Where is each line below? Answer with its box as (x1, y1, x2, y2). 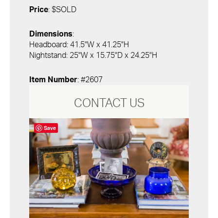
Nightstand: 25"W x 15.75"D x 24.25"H (29, 52, 157, 59)
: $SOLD (48, 6, 76, 14)
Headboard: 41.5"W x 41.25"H (29, 41, 129, 49)
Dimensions (29, 30, 73, 38)
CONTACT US (73, 98, 145, 109)
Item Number (29, 76, 77, 84)
